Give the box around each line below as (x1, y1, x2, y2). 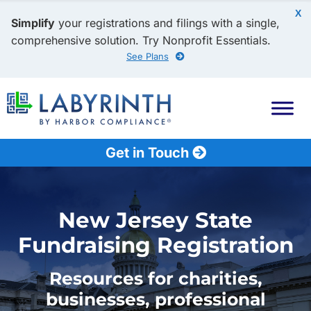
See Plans (126, 51, 169, 62)
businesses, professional (45, 289, 266, 310)
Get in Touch (105, 144, 192, 162)
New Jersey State (58, 207, 253, 233)
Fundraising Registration (17, 232, 294, 258)
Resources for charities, (49, 268, 262, 289)
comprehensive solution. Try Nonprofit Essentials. (11, 33, 271, 47)
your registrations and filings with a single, (55, 16, 280, 30)
